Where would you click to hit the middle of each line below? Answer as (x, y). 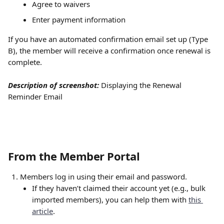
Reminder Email (36, 96)
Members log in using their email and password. (103, 176)
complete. (25, 62)
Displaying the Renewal (142, 85)
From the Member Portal (74, 156)
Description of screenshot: (53, 85)
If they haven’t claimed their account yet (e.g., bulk (120, 188)
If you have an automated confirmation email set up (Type (109, 39)
